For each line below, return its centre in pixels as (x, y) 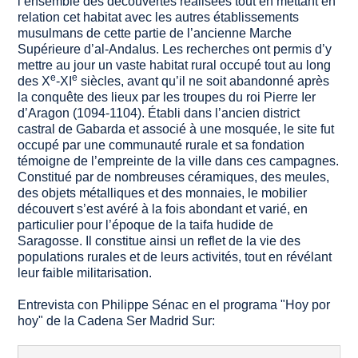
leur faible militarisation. (85, 273)
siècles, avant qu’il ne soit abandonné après (204, 82)
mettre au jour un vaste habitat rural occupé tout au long (175, 66)
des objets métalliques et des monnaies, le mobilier (163, 193)
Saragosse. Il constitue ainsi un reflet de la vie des (159, 241)
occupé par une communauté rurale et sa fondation (161, 145)
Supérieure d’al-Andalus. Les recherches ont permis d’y (175, 50)
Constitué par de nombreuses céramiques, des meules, (174, 177)
